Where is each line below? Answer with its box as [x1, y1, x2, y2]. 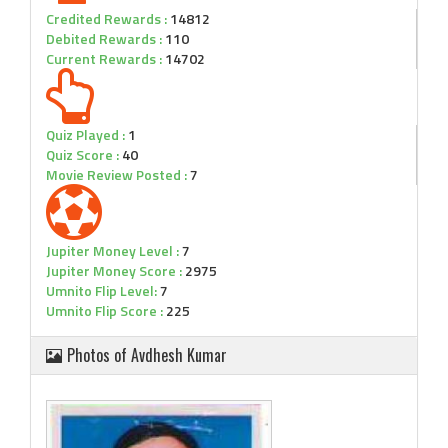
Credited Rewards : [46, 8, 167, 29]
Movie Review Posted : [46, 164, 187, 185]
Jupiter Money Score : [46, 260, 182, 281]
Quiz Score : [46, 144, 119, 165]
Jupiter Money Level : [46, 240, 179, 261]
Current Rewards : [46, 48, 162, 69]
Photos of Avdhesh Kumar [67, 343, 227, 367]
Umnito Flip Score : [46, 300, 163, 321]
